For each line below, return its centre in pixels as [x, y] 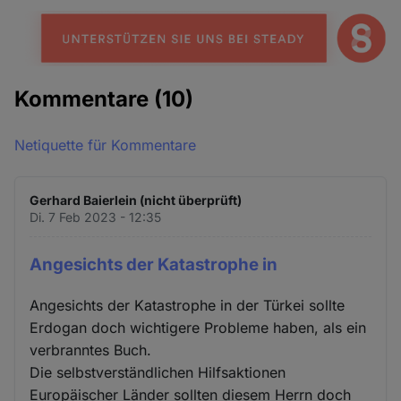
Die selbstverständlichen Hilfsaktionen [158, 372]
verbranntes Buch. [91, 350]
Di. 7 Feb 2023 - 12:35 [96, 217]
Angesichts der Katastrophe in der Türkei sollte [188, 305]
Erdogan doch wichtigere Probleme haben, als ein [198, 327]
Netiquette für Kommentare [106, 145]
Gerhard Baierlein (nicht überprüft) [136, 200]
